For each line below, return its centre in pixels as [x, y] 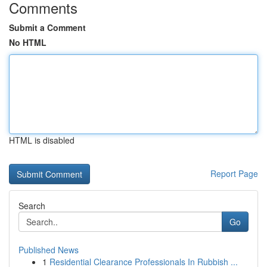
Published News [49, 250]
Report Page [234, 173]
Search [32, 206]
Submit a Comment [47, 27]
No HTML [28, 42]
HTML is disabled [42, 140]
